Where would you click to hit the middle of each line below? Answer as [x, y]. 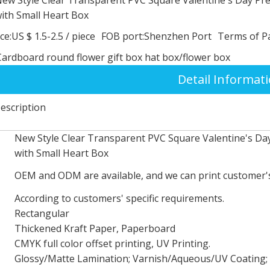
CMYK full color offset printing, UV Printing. [112, 243]
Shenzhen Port [178, 36]
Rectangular [42, 213]
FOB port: [123, 36]
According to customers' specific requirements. [119, 198]
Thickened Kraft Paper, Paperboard [95, 228]
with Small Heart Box [61, 153]
